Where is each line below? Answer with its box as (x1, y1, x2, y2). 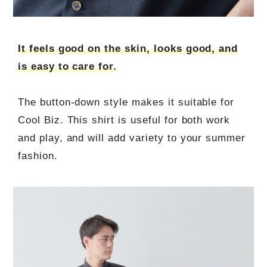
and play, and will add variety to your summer (17, 132, 246, 144)
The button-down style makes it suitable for (17, 96, 235, 108)
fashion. (17, 150, 58, 162)
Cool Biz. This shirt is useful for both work (17, 114, 231, 126)
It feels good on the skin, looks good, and (17, 42, 238, 54)
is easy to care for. (17, 60, 117, 72)
